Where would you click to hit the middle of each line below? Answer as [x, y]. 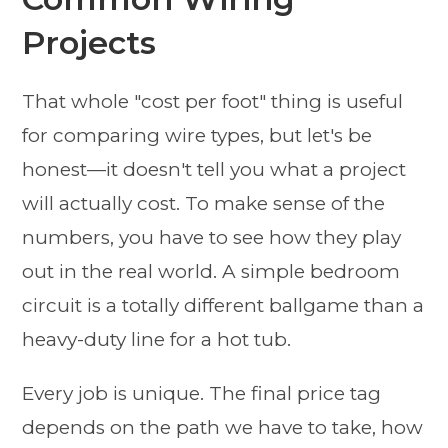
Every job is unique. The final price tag [202, 394]
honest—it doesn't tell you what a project [214, 170]
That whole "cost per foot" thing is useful [213, 102]
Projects [89, 43]
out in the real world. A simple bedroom [211, 272]
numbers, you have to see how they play [212, 238]
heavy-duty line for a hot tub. [157, 340]
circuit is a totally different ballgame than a [223, 306]
